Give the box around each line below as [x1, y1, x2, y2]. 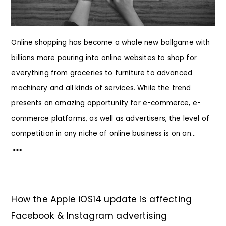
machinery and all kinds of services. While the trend [11, 83, 191, 93]
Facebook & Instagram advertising [11, 209, 167, 222]
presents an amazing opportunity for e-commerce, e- [11, 98, 201, 108]
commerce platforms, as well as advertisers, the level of [11, 113, 210, 123]
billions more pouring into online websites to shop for [11, 52, 197, 63]
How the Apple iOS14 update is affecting [11, 193, 192, 205]
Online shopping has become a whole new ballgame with [11, 37, 210, 47]
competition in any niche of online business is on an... [11, 128, 196, 138]
